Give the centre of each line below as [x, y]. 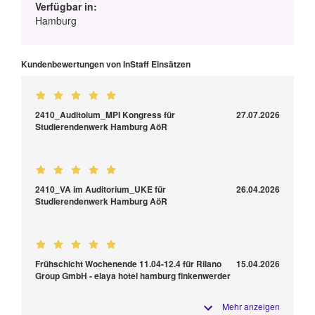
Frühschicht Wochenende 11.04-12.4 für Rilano [128, 263]
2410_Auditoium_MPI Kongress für [105, 114]
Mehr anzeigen [251, 306]
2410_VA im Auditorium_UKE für [101, 189]
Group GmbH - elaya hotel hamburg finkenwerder [133, 275]
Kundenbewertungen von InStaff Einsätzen [106, 64]
